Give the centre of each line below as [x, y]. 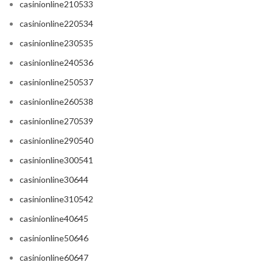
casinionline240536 [56, 63]
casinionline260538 [56, 102]
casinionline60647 [54, 258]
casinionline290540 [56, 141]
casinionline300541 [56, 160]
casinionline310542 [56, 199]
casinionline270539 [56, 121]
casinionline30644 [54, 180]
